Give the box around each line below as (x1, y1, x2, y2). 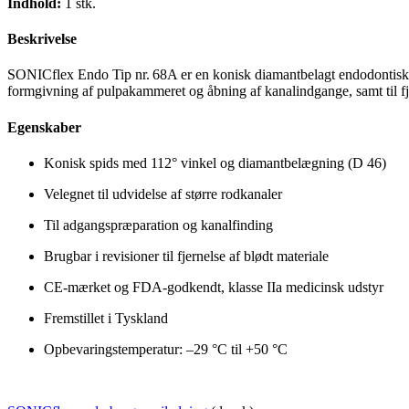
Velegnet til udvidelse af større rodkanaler (44, 185, 282, 202)
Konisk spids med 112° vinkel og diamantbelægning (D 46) (44, 154, 386, 171)
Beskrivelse (7, 31, 77, 47)
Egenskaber (7, 119, 81, 135)
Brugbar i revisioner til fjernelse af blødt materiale (44, 247, 329, 264)
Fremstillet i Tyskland (44, 309, 168, 326)
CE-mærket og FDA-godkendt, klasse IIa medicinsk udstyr (44, 278, 383, 295)
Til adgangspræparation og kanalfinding (44, 216, 273, 233)
